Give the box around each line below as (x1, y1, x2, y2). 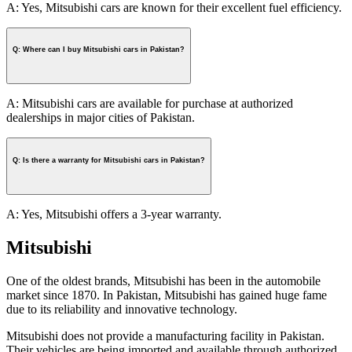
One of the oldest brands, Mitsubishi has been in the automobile (6, 273, 321, 288)
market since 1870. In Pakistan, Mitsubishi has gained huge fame (6, 288, 327, 302)
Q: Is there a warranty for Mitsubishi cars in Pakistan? (13, 156, 205, 165)
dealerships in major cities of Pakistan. (6, 111, 195, 125)
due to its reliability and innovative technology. (6, 302, 237, 316)
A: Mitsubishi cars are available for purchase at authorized (6, 97, 293, 111)
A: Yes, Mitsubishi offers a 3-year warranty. (6, 207, 222, 221)
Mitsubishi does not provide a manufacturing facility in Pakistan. (6, 328, 324, 343)
